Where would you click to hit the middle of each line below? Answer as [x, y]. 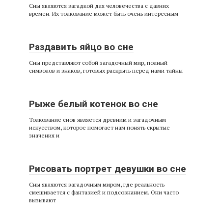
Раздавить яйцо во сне [81, 47]
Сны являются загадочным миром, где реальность [97, 184]
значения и [44, 135]
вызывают [42, 200]
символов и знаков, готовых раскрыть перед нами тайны [106, 70]
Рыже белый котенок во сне [94, 104]
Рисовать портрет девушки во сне [108, 168]
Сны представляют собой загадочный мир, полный [98, 62]
